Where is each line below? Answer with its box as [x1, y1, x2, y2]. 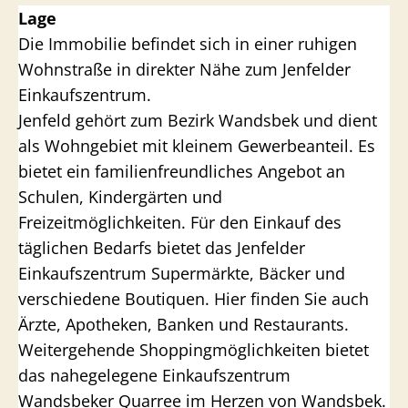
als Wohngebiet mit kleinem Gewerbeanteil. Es [18, 135, 375, 157]
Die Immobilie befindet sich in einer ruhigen [18, 33, 357, 55]
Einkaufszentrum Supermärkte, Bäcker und [18, 262, 345, 284]
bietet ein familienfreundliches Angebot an [18, 160, 345, 182]
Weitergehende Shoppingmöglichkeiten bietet [18, 339, 369, 361]
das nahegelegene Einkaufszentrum [18, 364, 291, 386]
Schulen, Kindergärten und [18, 186, 222, 208]
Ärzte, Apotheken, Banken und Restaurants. [18, 313, 349, 335]
